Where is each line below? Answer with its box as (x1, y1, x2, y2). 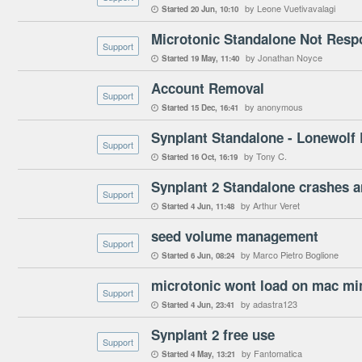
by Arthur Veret (241, 199, 300, 212)
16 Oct (191, 151, 214, 162)
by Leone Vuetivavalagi (245, 2, 335, 15)
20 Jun (191, 3, 215, 15)
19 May (191, 53, 216, 64)
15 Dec (191, 102, 215, 113)
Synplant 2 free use (151, 325, 275, 344)
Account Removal (151, 78, 264, 98)
